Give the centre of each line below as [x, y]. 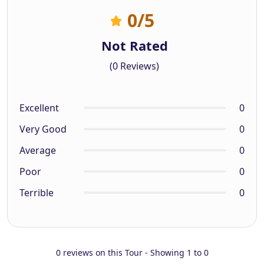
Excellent [39, 108]
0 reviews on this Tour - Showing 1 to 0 [132, 252]
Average [38, 150]
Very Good [43, 129]
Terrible [37, 192]
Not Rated [134, 45]
